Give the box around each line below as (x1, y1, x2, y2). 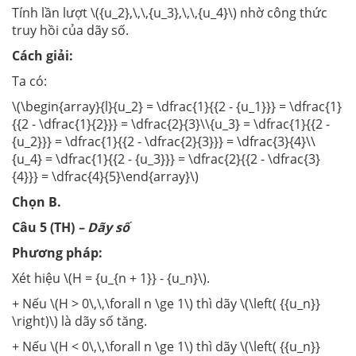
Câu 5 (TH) (12, 219, 78, 237)
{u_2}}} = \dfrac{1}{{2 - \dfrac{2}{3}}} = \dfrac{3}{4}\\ (12, 133, 315, 151)
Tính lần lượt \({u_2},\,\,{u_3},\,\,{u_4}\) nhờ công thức (12, 4, 327, 22)
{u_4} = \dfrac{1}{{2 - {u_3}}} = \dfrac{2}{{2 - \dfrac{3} (12, 150, 320, 168)
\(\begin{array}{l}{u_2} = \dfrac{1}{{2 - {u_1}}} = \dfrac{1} (12, 98, 342, 116)
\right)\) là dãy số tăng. (12, 312, 147, 331)
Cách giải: (12, 47, 73, 65)
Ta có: (12, 72, 47, 91)
